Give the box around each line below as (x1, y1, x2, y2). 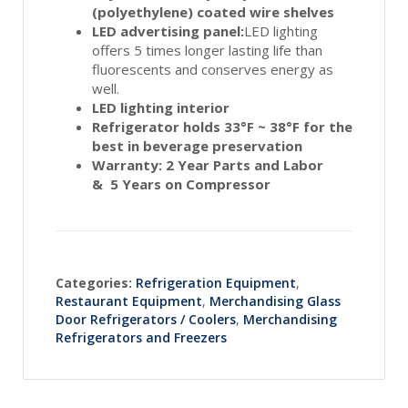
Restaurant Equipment (56, 291, 202, 310)
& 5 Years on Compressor (92, 174, 270, 193)
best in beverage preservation (92, 136, 302, 155)
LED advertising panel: (92, 21, 244, 40)
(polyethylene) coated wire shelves (92, 2, 334, 21)
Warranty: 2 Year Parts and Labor (92, 155, 323, 174)
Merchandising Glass (209, 291, 341, 310)
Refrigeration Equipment (136, 273, 296, 291)
